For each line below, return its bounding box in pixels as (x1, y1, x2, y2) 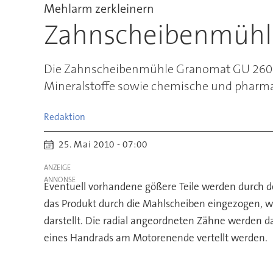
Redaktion (43, 110, 85, 123)
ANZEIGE (43, 162, 71, 172)
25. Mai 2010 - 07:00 (63, 138, 147, 151)
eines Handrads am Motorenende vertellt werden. (43, 230, 268, 244)
